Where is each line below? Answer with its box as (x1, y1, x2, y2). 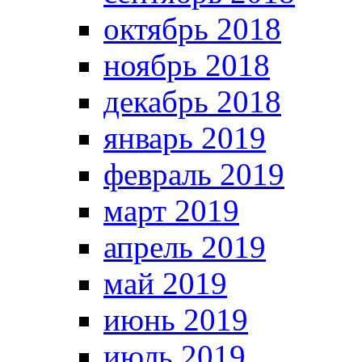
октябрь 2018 (103, 11, 281, 47)
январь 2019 (103, 120, 266, 156)
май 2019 (103, 266, 227, 301)
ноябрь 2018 (103, 48, 270, 83)
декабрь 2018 (103, 84, 281, 120)
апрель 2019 (103, 229, 266, 265)
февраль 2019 (103, 157, 284, 192)
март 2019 (103, 193, 239, 229)
